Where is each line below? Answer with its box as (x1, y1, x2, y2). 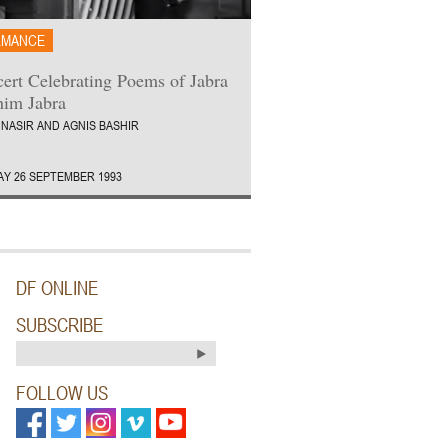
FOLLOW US (16, 380, 108, 404)
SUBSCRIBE (16, 313, 103, 336)
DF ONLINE (16, 276, 98, 299)
